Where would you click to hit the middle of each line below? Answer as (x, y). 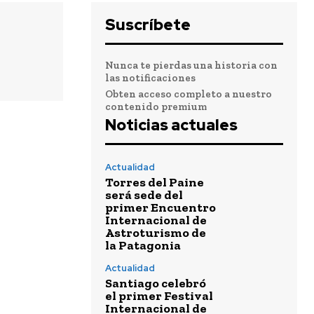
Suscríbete (148, 25)
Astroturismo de (156, 233)
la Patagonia (143, 246)
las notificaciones (150, 78)
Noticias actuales (171, 125)
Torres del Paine (155, 183)
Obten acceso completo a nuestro (189, 94)
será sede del (144, 195)
